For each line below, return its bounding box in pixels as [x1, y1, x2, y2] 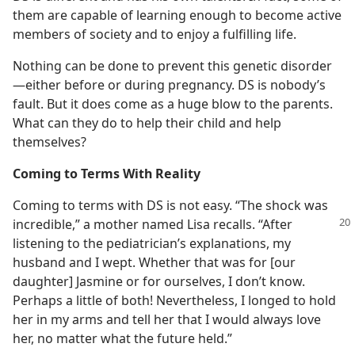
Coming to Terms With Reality [13, 165, 200, 182]
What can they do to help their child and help [13, 114, 281, 132]
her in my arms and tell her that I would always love [13, 311, 321, 328]
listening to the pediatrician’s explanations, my [13, 235, 291, 252]
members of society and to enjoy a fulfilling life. [13, 25, 296, 43]
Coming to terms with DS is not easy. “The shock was [13, 197, 328, 214]
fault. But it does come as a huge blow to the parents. [13, 95, 333, 113]
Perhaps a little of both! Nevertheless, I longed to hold [13, 292, 336, 309]
